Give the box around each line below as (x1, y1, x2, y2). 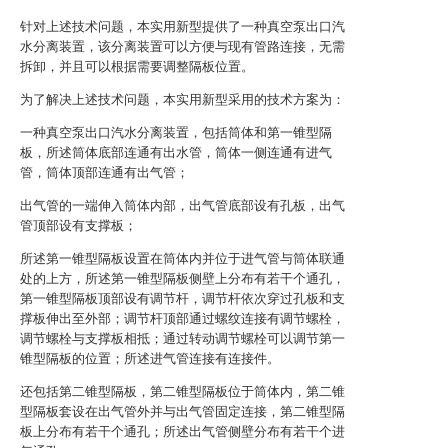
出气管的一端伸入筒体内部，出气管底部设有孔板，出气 (20, 198, 345, 213)
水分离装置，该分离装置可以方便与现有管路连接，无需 (20, 39, 345, 54)
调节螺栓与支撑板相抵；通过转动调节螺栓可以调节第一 (20, 331, 345, 346)
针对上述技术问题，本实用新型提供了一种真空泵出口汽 (20, 19, 345, 34)
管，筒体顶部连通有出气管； (20, 165, 189, 180)
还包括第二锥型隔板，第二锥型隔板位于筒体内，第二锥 (20, 384, 345, 399)
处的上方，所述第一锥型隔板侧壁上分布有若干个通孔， (20, 271, 345, 286)
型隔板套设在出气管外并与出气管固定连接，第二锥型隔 (20, 404, 345, 419)
